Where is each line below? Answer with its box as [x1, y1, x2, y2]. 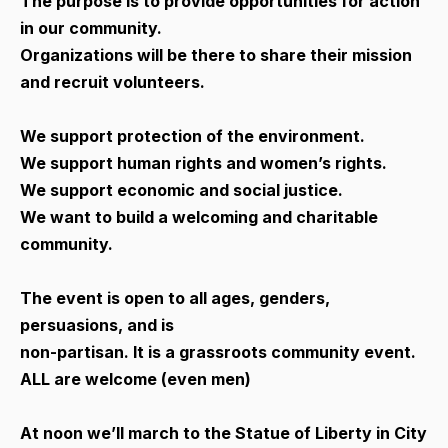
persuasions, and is [20, 314, 174, 335]
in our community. [20, 17, 162, 38]
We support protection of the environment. [20, 125, 365, 146]
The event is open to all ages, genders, [20, 287, 330, 308]
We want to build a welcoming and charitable [20, 206, 378, 227]
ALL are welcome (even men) [20, 368, 251, 389]
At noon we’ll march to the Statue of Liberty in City [20, 422, 427, 443]
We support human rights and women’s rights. [20, 152, 387, 173]
